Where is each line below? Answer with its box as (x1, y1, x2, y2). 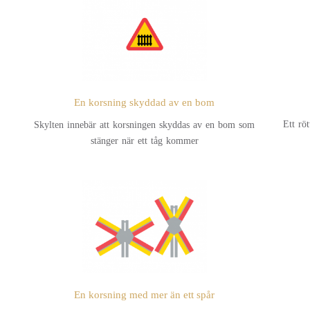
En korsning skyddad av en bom (74, 96, 215, 108)
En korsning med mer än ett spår (74, 289, 215, 300)
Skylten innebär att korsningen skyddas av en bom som (34, 115, 255, 134)
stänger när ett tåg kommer (90, 131, 199, 150)
